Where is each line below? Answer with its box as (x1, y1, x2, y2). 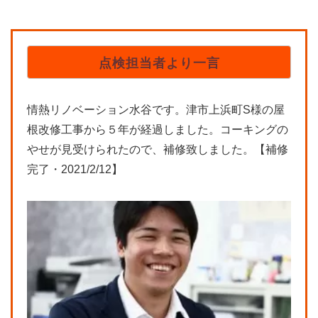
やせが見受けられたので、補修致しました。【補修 (27, 143, 288, 155)
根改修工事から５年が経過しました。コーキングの (27, 123, 288, 136)
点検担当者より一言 (98, 55, 220, 70)
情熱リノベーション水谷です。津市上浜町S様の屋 (27, 103, 285, 116)
